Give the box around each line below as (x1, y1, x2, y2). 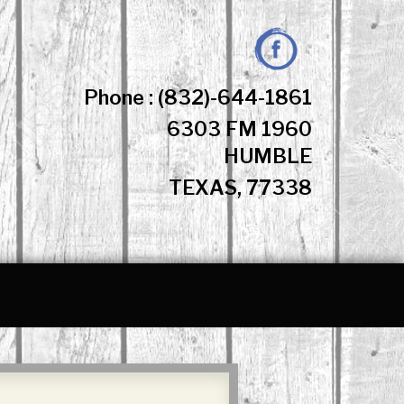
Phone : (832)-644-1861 (84, 86, 312, 109)
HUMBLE (224, 144, 312, 168)
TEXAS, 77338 (169, 176, 312, 199)
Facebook (275, 28, 344, 45)
